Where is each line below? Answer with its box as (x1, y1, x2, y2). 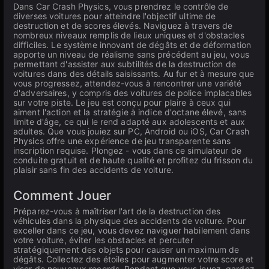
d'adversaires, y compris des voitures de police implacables (13, 88, 252, 98)
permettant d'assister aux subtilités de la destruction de (13, 59, 236, 69)
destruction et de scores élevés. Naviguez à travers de (13, 20, 233, 31)
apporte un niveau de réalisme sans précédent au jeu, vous (13, 49, 249, 59)
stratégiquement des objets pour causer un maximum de (13, 244, 240, 255)
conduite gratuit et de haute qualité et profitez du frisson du (13, 155, 253, 165)
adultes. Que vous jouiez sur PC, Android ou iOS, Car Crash (13, 126, 249, 136)
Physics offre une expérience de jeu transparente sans (13, 136, 231, 146)
